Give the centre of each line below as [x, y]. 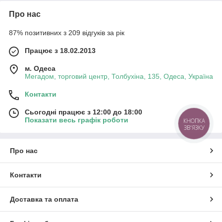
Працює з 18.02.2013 [60, 51]
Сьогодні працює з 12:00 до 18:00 [83, 112]
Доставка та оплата [44, 199]
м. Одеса [40, 68]
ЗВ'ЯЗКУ [194, 128]
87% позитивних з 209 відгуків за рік [67, 33]
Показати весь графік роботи [77, 120]
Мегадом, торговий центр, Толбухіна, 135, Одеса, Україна [119, 76]
